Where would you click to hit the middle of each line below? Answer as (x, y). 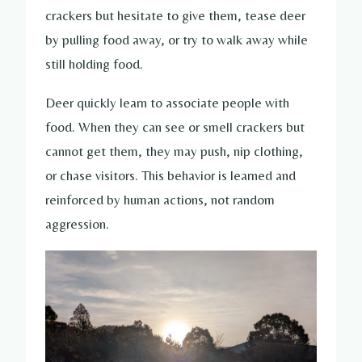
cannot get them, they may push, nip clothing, (174, 151)
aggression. (77, 223)
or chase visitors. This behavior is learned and (170, 175)
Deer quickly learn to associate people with (167, 102)
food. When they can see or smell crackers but (175, 126)
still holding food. (94, 64)
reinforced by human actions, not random (160, 199)
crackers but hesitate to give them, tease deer (175, 16)
